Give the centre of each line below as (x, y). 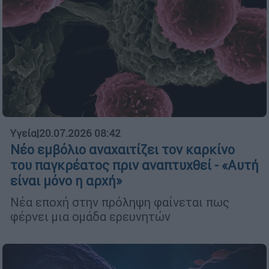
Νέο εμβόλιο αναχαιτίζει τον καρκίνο (122, 150)
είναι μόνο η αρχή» (66, 181)
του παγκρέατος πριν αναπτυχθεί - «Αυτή (134, 165)
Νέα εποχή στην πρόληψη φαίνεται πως (120, 202)
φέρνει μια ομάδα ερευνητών (90, 216)
